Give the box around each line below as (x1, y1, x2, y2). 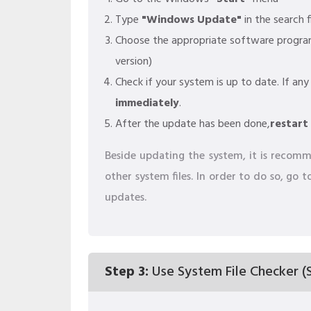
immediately (115, 94, 179, 112)
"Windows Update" (142, 11, 242, 29)
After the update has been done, (115, 115, 270, 133)
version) (115, 53, 152, 71)
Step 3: (105, 261, 149, 283)
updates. (105, 189, 146, 207)
